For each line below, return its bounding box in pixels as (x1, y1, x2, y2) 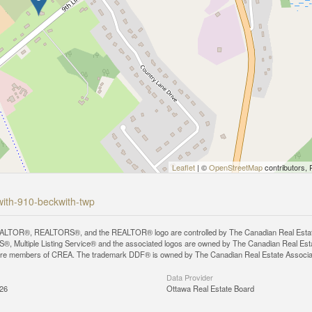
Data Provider (166, 272, 213, 283)
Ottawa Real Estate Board (166, 283, 254, 294)
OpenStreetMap (209, 162, 263, 173)
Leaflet (172, 162, 195, 173)
